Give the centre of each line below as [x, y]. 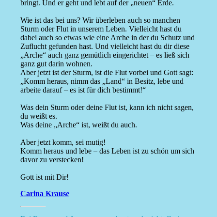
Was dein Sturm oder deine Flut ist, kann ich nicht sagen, [107, 108]
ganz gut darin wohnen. [56, 64]
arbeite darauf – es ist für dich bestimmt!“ [83, 90]
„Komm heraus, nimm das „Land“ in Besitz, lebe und [102, 81]
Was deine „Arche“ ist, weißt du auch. [78, 125]
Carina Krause [45, 194]
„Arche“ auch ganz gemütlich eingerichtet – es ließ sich [105, 55]
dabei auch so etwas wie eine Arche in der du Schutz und [107, 38]
